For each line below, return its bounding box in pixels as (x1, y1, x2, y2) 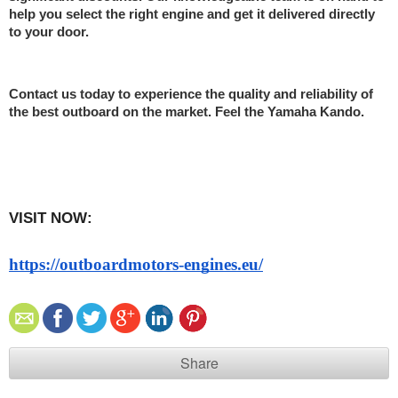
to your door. (9, 24, 89, 39)
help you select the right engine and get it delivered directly (9, 6, 375, 21)
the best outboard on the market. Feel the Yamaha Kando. (9, 104, 364, 119)
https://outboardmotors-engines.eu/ (9, 254, 263, 274)
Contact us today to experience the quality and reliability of (9, 86, 373, 101)
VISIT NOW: (9, 208, 106, 227)
